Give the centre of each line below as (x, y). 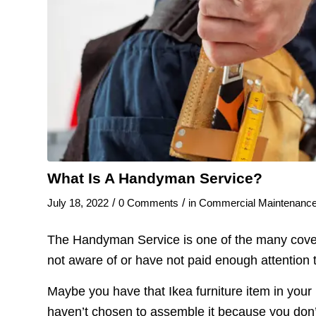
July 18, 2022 (78, 203)
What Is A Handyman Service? (155, 178)
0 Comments (148, 203)
